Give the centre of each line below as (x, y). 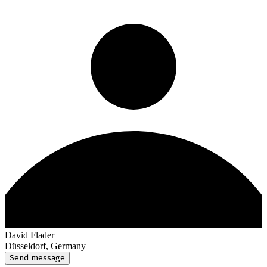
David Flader (30, 235)
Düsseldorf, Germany (45, 246)
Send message (37, 258)
